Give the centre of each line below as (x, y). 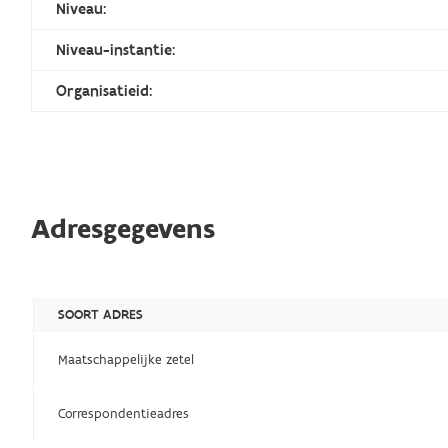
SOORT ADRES (101, 315)
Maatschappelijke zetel (126, 360)
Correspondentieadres (124, 414)
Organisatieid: (104, 91)
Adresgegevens (123, 230)
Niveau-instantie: (116, 50)
